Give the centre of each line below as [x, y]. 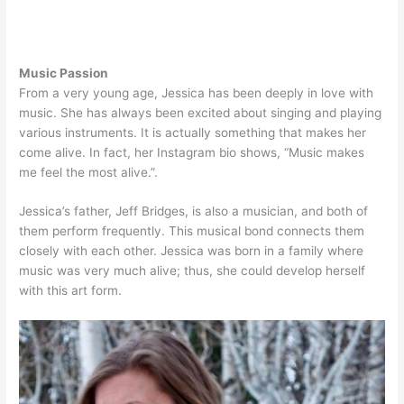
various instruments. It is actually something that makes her [193, 132]
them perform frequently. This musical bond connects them [192, 231]
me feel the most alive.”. [89, 172]
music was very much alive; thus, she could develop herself [193, 271]
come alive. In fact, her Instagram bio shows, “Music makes [192, 152]
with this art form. [71, 291]
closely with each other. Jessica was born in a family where [192, 251]
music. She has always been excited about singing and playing [201, 112]
